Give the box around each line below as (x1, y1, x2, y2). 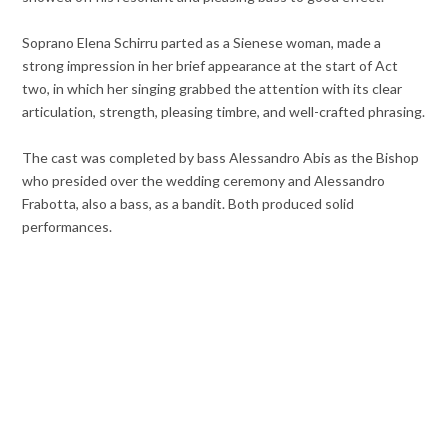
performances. (22, 218, 113, 236)
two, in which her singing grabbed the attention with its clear (22, 79, 403, 97)
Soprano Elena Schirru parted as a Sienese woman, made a (22, 33, 382, 51)
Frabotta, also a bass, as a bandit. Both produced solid (22, 195, 355, 213)
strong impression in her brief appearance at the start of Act (22, 56, 399, 74)
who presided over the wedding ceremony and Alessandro (22, 172, 386, 190)
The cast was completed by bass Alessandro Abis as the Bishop (22, 149, 420, 167)
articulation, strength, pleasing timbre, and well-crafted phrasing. (22, 102, 426, 120)
